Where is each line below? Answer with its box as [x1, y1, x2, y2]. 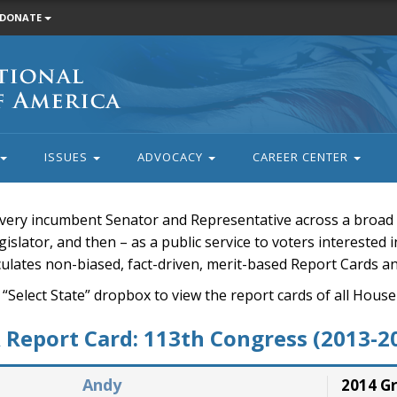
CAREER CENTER [252, 149, 352, 165]
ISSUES [43, 149, 91, 165]
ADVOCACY [136, 149, 206, 165]
